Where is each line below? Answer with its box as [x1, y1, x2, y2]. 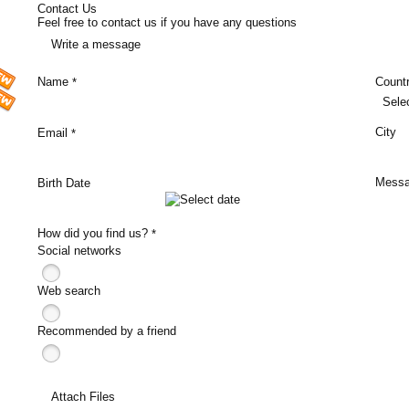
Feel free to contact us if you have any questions [37, 16, 297, 29]
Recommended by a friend [37, 323, 176, 338]
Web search [37, 283, 100, 298]
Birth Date [37, 176, 90, 191]
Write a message [50, 37, 141, 51]
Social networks [37, 243, 121, 257]
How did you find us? [37, 226, 152, 241]
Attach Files [50, 389, 115, 404]
